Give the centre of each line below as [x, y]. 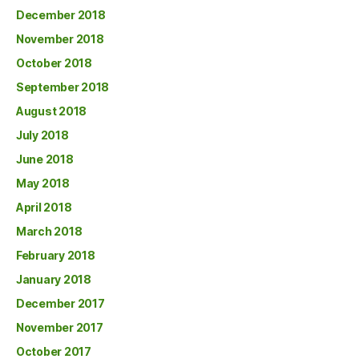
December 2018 [61, 15]
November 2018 [60, 39]
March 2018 [49, 231]
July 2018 [42, 135]
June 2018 [45, 159]
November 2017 [60, 327]
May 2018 [43, 183]
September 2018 [63, 87]
